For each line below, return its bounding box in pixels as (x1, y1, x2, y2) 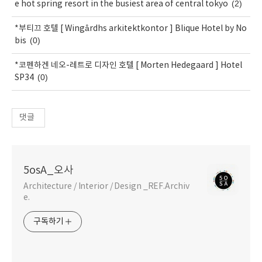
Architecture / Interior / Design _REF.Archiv (23, 181, 189, 191)
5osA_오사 (23, 164, 74, 177)
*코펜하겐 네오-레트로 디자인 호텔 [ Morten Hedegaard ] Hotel (15, 60, 242, 70)
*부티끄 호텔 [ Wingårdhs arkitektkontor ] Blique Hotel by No (15, 23, 247, 33)
